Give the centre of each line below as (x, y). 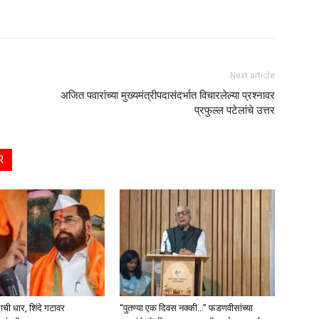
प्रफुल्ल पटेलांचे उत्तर (235, 110)
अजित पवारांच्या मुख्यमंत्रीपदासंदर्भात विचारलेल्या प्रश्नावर (168, 95)
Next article (252, 75)
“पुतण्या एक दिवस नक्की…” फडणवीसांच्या (186, 308)
